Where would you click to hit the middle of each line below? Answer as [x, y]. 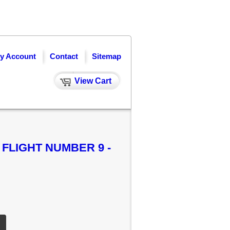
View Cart [93, 81]
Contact [64, 56]
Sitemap [107, 56]
